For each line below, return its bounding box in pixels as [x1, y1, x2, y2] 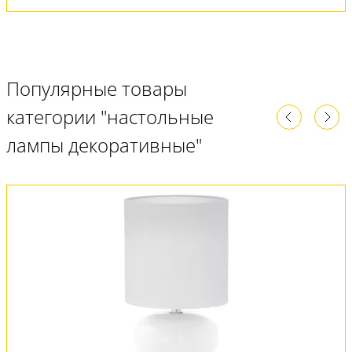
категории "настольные [6, 104, 214, 130]
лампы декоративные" [6, 132, 202, 158]
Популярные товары [6, 75, 187, 101]
